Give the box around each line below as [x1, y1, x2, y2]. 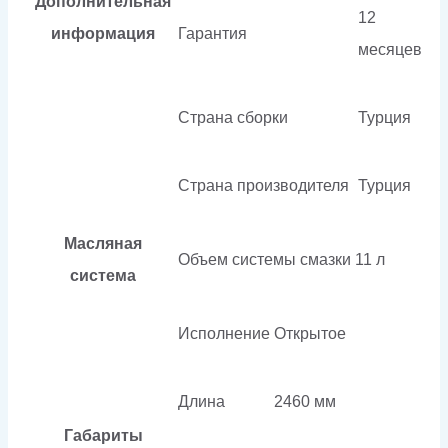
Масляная [64, 234, 142, 252]
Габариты [63, 426, 143, 444]
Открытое [274, 324, 346, 342]
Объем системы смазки [178, 250, 351, 268]
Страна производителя [178, 176, 349, 194]
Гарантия [178, 24, 247, 42]
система [70, 266, 136, 284]
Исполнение [178, 324, 270, 342]
